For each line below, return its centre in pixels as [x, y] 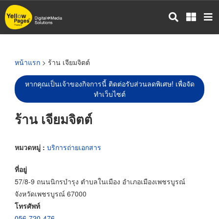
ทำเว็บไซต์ [109, 94]
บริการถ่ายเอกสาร [74, 147]
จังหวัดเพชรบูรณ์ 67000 [51, 193]
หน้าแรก [27, 62]
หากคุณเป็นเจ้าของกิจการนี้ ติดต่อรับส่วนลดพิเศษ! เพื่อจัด [109, 84]
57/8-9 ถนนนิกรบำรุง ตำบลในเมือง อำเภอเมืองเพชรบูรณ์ [100, 181]
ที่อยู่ [21, 169]
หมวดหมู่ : [31, 147]
